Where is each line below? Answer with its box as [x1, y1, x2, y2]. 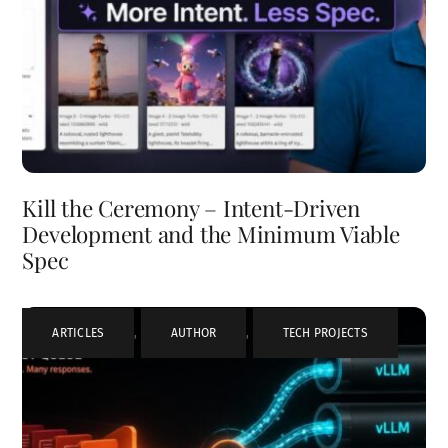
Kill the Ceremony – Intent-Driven [22, 192, 361, 223]
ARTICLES [52, 325, 105, 340]
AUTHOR [170, 325, 217, 340]
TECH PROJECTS [282, 325, 368, 340]
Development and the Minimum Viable [22, 218, 400, 249]
